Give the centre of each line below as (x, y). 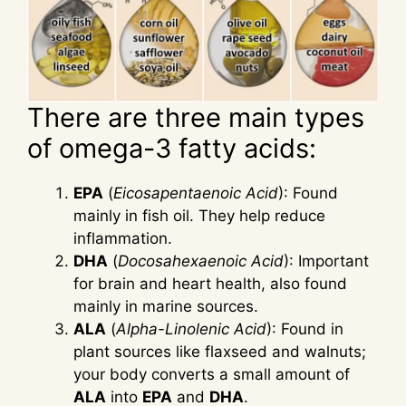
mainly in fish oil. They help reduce (199, 216)
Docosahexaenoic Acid (201, 261)
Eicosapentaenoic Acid (196, 193)
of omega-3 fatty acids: (172, 149)
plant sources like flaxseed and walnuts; (220, 352)
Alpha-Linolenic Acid (191, 329)
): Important (326, 261)
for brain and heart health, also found (210, 284)
